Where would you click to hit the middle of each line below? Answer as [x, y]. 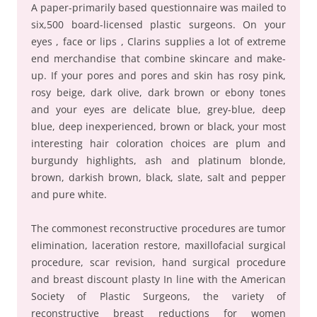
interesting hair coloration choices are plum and [158, 143]
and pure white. [69, 194]
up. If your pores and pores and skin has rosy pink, [158, 75]
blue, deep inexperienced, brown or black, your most [158, 126]
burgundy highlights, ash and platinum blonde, [158, 160]
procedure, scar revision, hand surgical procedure [158, 262]
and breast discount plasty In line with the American [158, 279]
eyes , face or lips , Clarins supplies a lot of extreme [158, 41]
